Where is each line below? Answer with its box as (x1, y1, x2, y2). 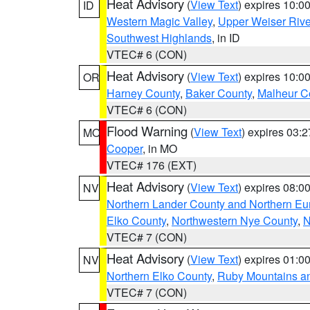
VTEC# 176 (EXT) (107, 157, 197, 173)
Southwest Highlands (107, 30, 212, 46)
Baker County (185, 85, 252, 101)
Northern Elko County (107, 268, 212, 284)
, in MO (143, 140, 177, 156)
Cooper (107, 140, 143, 156)
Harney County (107, 85, 180, 101)
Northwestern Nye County (172, 212, 298, 228)
